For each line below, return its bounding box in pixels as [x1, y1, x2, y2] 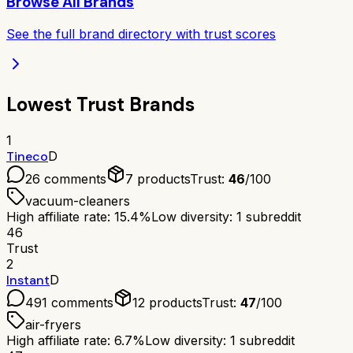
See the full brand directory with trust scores [6, 26, 276, 43]
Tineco [6, 148, 48, 165]
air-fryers [25, 317, 81, 333]
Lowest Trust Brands [6, 92, 195, 117]
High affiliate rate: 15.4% [6, 209, 151, 225]
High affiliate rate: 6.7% [6, 333, 145, 349]
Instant [6, 272, 50, 289]
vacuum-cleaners [25, 193, 130, 210]
